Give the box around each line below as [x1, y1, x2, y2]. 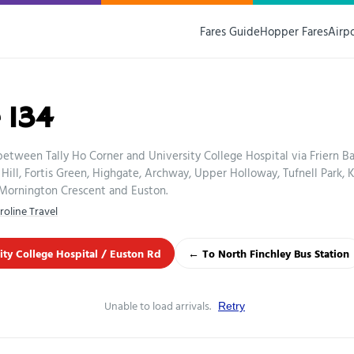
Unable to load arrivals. [104, 297, 213, 314]
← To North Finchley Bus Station [188, 245, 349, 262]
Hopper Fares [260, 22, 328, 40]
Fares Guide [200, 22, 260, 40]
